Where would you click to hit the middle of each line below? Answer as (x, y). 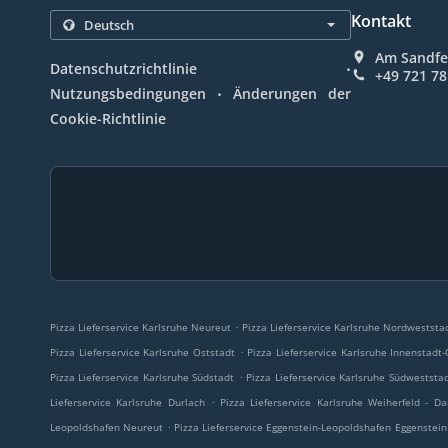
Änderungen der (292, 93)
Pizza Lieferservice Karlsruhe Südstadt (142, 377)
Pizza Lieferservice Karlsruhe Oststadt (142, 352)
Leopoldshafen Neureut (107, 427)
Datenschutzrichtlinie (123, 68)
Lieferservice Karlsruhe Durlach (127, 402)
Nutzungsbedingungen (128, 93)
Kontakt (381, 21)
